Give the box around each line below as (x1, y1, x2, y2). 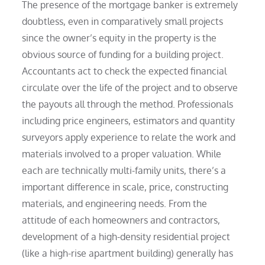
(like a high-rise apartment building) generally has (22, 247, 234, 259)
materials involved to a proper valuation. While (22, 147, 222, 160)
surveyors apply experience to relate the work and (22, 131, 236, 143)
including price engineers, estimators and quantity (22, 114, 235, 127)
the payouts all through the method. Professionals (22, 98, 234, 110)
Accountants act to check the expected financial (22, 64, 227, 77)
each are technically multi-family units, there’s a (22, 164, 227, 176)
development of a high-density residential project (22, 230, 231, 243)
